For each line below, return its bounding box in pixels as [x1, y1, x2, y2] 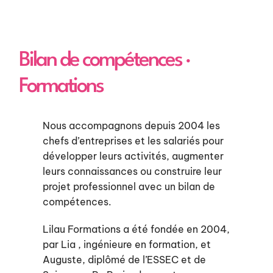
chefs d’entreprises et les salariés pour [42, 135, 224, 147]
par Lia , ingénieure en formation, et [42, 238, 211, 250]
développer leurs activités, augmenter [42, 150, 224, 162]
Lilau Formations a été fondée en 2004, [42, 223, 230, 235]
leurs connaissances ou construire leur [42, 165, 222, 177]
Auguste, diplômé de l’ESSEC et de [42, 253, 206, 266]
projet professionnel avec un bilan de [42, 180, 215, 193]
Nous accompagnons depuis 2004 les [42, 119, 220, 132]
